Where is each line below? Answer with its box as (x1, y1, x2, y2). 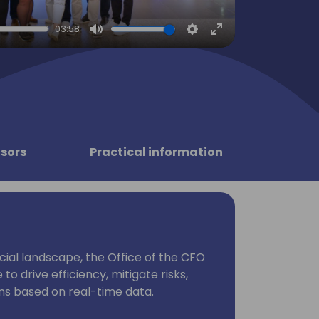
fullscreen (216, 56, 272, 73)
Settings (192, 36, 238, 53)
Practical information (89, 143, 223, 160)
